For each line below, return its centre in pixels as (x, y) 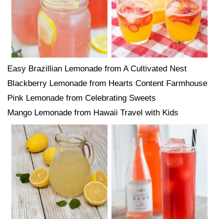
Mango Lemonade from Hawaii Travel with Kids (93, 113)
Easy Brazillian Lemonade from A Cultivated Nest (97, 69)
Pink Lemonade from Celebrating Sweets (82, 98)
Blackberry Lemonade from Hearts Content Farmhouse (107, 83)
